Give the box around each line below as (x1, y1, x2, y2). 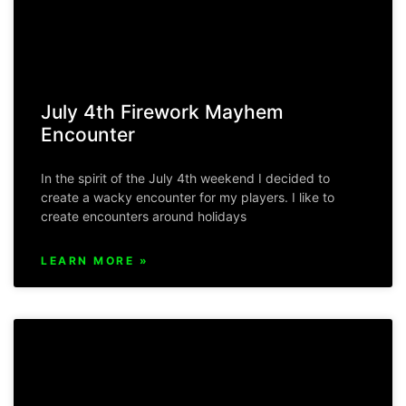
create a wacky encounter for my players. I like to (41, 189, 334, 206)
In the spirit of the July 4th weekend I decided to (41, 170, 330, 187)
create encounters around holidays (41, 208, 246, 225)
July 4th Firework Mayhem (41, 101, 284, 124)
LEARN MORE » (41, 254, 149, 268)
